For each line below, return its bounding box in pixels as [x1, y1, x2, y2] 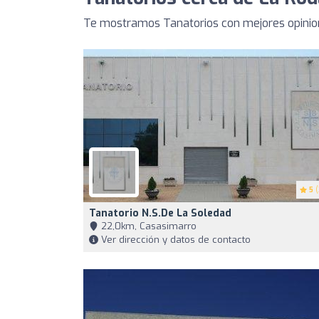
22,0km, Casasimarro [98, 220, 197, 233]
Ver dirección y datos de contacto [98, 234, 251, 246]
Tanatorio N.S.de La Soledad [89, 206, 231, 221]
